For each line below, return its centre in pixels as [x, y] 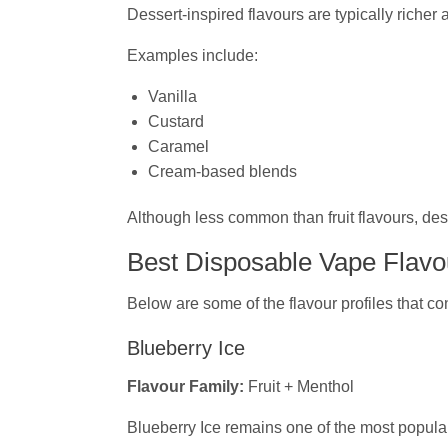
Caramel [178, 146]
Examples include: [192, 55]
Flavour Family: [185, 387]
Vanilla [172, 96]
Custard [175, 121]
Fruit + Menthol [299, 387]
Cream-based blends [222, 171]
